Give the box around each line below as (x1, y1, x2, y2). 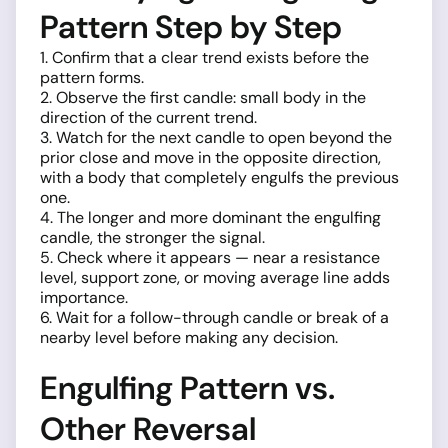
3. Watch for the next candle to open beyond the (40, 127, 392, 149)
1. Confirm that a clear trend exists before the (40, 47, 369, 69)
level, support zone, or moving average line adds (40, 267, 390, 289)
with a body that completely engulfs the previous (40, 167, 399, 189)
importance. (40, 287, 128, 309)
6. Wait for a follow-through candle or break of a (40, 307, 389, 329)
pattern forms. (40, 67, 144, 89)
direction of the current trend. (40, 107, 257, 129)
